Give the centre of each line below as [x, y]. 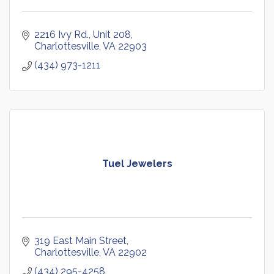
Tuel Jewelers [137, 164]
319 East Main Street [80, 241]
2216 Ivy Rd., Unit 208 [83, 35]
